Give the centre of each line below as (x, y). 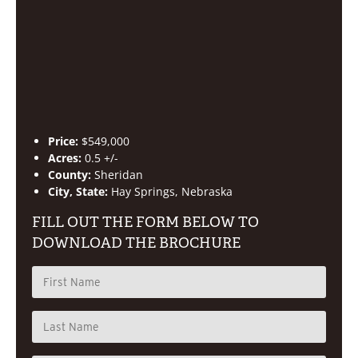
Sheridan (119, 174)
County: (70, 174)
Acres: (65, 157)
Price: (63, 141)
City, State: (78, 191)
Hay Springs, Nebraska (172, 191)
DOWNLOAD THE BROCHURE (136, 243)
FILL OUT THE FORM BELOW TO (145, 222)
